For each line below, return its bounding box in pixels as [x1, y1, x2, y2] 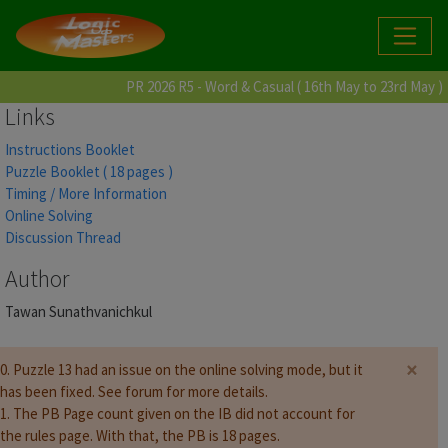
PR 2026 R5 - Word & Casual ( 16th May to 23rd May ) [126, 77, 443, 97]
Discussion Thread [5, 228, 121, 248]
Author [5, 263, 69, 295]
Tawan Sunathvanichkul [5, 302, 152, 322]
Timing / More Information [5, 184, 167, 204]
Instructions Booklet [5, 140, 135, 160]
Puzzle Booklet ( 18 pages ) [5, 162, 173, 182]
